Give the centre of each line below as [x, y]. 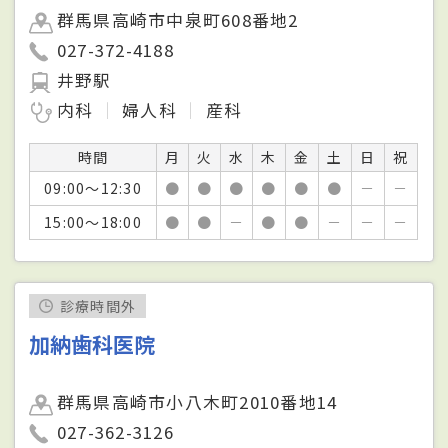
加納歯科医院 [92, 343]
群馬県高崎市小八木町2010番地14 [197, 401]
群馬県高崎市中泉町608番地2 [178, 19]
